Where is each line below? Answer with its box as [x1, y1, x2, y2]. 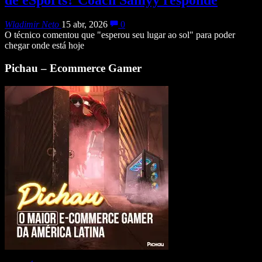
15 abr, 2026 [61, 19, 108, 30]
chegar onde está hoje [5, 40, 84, 51]
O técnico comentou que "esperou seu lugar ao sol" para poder [5, 30, 235, 40]
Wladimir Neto [5, 19, 59, 30]
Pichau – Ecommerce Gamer [5, 62, 142, 75]
